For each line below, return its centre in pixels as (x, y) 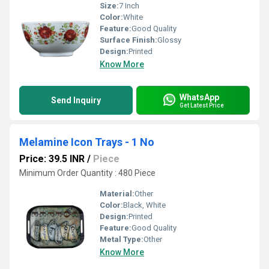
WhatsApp (199, 97)
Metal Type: (122, 239)
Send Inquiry (76, 100)
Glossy (169, 40)
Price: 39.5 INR (52, 159)
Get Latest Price (202, 105)
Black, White (144, 205)
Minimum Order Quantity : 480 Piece (87, 173)
